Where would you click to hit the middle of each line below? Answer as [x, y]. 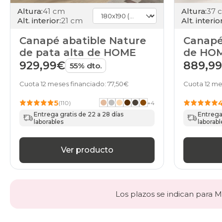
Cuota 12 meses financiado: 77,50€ [74, 83]
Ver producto [87, 150]
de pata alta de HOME [78, 52]
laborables [49, 121]
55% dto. [86, 65]
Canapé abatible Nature [83, 40]
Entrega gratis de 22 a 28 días [79, 114]
